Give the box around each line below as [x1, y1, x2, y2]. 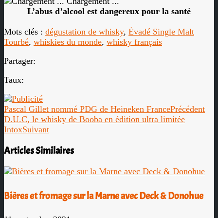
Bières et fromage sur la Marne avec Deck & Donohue [4, 189, 203, 202]
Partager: [4, 56, 36, 66]
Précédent [170, 104, 205, 114]
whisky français [107, 37, 162, 47]
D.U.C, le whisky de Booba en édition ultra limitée [4, 114, 185, 124]
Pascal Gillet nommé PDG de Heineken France [4, 104, 170, 114]
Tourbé [4, 37, 29, 47]
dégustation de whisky [45, 27, 124, 36]
